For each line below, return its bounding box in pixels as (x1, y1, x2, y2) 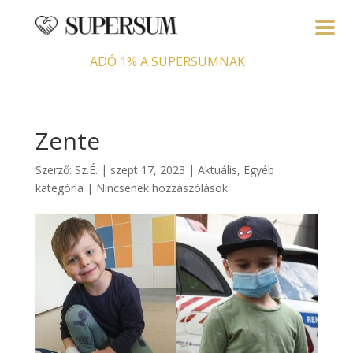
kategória (35, 180, 84, 196)
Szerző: (35, 162, 75, 178)
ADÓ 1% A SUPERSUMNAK (89, 53, 245, 71)
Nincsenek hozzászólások (95, 180, 228, 196)
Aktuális (197, 162, 237, 178)
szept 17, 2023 (110, 162, 185, 178)
